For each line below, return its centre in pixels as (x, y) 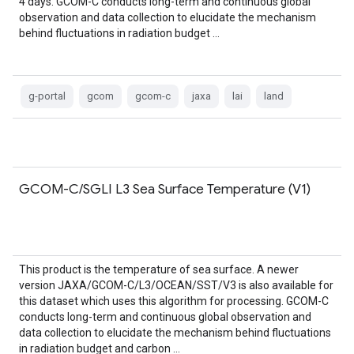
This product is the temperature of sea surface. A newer (159, 269)
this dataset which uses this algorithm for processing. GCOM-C (174, 301)
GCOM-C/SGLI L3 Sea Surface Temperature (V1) (165, 189)
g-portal (47, 96)
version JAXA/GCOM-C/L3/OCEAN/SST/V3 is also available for (176, 285)
